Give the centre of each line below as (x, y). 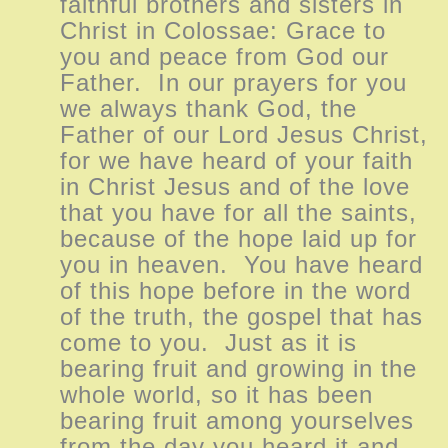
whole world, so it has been (216, 394)
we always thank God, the (208, 108)
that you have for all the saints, (238, 212)
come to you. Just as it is (208, 342)
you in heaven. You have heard (241, 264)
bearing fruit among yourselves (237, 420)
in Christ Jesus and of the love (235, 186)
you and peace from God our (224, 56)
